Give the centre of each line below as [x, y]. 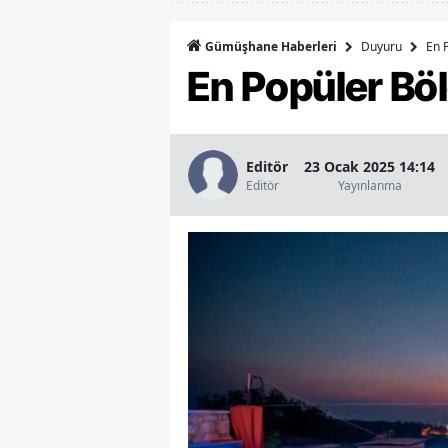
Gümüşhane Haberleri [269, 47]
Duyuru [381, 46]
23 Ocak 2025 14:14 [369, 166]
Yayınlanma [369, 185]
